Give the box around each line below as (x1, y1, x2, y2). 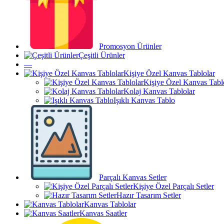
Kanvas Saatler (79, 209, 127, 217)
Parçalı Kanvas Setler (99, 173, 166, 181)
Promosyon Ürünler (99, 42, 161, 50)
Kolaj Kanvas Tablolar (123, 87, 195, 95)
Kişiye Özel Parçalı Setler (133, 182, 214, 190)
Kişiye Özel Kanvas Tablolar (123, 69, 215, 77)
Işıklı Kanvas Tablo (113, 96, 175, 104)
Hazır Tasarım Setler (116, 191, 181, 199)
